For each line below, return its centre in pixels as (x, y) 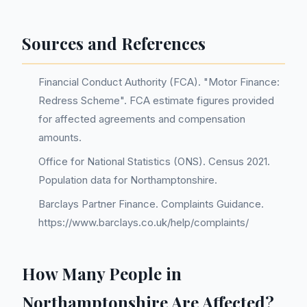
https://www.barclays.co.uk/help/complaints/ (144, 222)
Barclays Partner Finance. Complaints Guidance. (151, 204)
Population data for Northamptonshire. (128, 180)
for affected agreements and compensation (142, 119)
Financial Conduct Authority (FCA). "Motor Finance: (159, 82)
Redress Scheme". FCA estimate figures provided (156, 100)
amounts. (60, 137)
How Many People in (102, 273)
